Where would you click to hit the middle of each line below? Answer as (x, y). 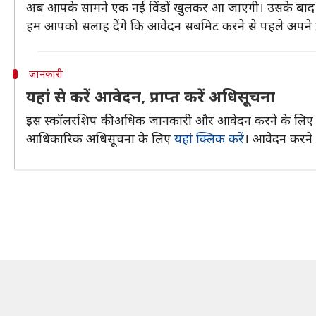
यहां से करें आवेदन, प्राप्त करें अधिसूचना (151, 96)
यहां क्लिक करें (209, 138)
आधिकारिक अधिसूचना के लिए (100, 138)
